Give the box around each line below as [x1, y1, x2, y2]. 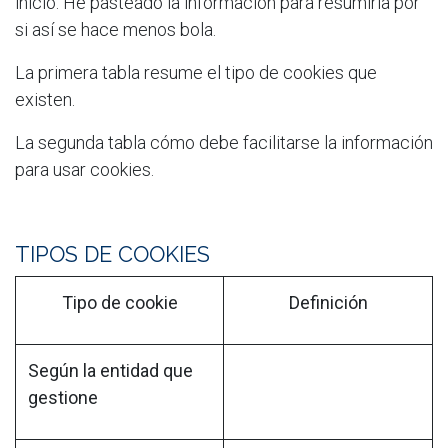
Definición [288, 291, 368, 313]
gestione [28, 386, 98, 408]
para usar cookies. [15, 158, 158, 180]
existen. [15, 88, 79, 110]
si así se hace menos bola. [15, 18, 216, 40]
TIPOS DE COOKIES [15, 241, 210, 267]
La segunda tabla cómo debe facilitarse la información [15, 131, 433, 153]
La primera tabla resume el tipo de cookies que [15, 61, 377, 83]
